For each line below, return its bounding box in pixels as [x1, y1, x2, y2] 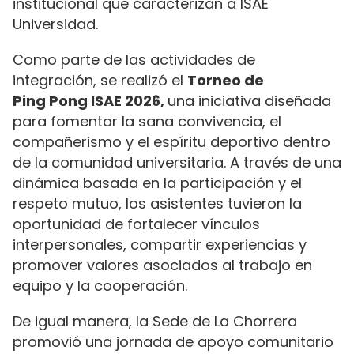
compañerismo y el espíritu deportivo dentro [13, 132, 330, 153]
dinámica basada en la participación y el [13, 173, 302, 194]
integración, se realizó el [13, 70, 187, 91]
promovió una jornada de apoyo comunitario [13, 331, 333, 352]
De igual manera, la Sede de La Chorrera [13, 311, 297, 331]
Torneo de [187, 70, 264, 91]
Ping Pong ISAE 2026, [13, 91, 168, 111]
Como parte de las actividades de [13, 50, 255, 70]
